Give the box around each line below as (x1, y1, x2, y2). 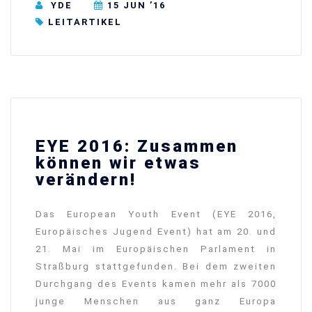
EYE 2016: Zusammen (36, 136, 238, 157)
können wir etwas (36, 153, 201, 173)
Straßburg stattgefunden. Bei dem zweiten (36, 261, 276, 272)
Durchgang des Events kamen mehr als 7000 (36, 279, 276, 290)
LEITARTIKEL (48, 17, 122, 28)
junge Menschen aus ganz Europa (36, 296, 276, 307)
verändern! (36, 170, 136, 190)
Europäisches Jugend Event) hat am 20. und (36, 226, 276, 237)
